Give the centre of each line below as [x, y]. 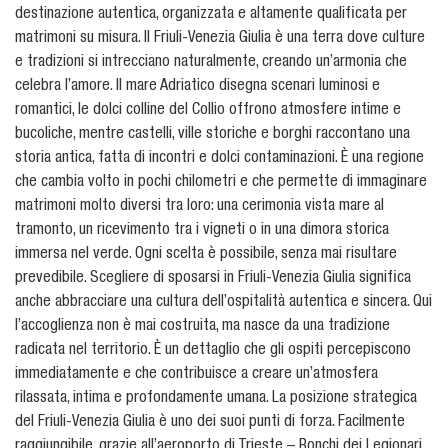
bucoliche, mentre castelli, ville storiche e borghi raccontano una [212, 135]
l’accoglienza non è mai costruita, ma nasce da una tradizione [202, 327]
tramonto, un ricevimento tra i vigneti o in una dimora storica [202, 231]
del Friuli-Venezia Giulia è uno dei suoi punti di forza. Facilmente [210, 423]
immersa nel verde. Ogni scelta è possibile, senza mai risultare [206, 255]
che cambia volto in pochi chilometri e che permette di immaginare [221, 183]
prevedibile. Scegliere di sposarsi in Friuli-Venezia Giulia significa [213, 279]
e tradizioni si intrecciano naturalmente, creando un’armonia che [211, 63]
